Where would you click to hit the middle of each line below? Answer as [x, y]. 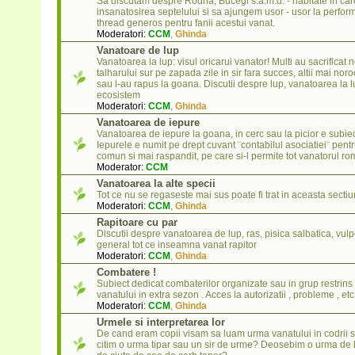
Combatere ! [126, 273]
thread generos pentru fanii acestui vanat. [185, 23]
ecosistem [118, 95]
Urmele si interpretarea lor [160, 323]
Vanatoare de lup [137, 51]
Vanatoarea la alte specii [156, 184]
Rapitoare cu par [137, 223]
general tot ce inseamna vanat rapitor [176, 245]
